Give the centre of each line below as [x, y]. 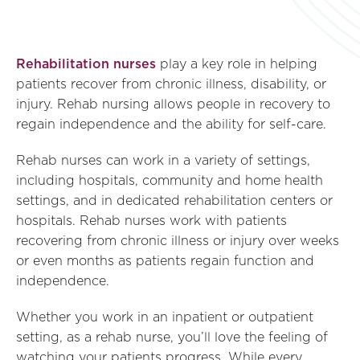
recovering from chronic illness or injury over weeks [178, 241]
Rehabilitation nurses [86, 64]
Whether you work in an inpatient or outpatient [165, 317]
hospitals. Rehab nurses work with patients [151, 221]
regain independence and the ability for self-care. [171, 125]
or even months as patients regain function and [165, 261]
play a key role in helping [237, 64]
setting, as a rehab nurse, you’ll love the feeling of [172, 337]
